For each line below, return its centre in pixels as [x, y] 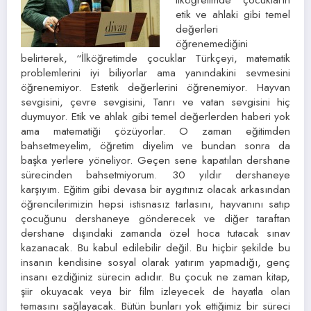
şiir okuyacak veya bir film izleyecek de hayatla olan [155, 292]
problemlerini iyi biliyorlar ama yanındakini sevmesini [155, 73]
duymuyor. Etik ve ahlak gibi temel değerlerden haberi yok [155, 117]
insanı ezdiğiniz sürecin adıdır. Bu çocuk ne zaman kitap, [155, 277]
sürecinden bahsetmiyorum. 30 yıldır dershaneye [155, 175]
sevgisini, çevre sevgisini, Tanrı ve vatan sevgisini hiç [155, 102]
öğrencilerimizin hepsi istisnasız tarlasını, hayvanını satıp [155, 204]
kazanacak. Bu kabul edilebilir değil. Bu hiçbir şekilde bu [155, 248]
